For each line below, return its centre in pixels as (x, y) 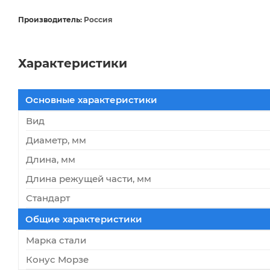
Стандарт (48, 198)
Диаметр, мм (56, 140)
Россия (97, 19)
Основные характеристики (91, 99)
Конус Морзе (57, 259)
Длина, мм (51, 159)
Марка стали (56, 240)
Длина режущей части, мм (89, 178)
